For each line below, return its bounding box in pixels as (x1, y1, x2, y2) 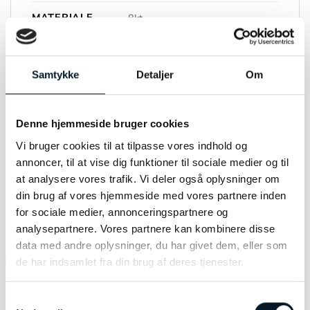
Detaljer (136, 69, 174, 81)
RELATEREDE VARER (10, 195, 131, 211)
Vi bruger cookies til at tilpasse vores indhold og (16, 139, 247, 152)
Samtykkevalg (5, 293, 71, 306)
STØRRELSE (32, 108, 94, 122)
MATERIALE (32, 10, 93, 25)
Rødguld (128, 44, 166, 58)
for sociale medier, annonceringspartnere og (16, 206, 228, 218)
